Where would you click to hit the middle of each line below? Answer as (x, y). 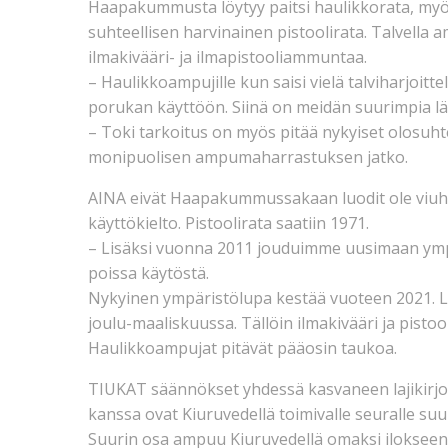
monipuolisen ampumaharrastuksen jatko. (248, 156)
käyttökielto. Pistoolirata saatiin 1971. (228, 222)
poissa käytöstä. (148, 272)
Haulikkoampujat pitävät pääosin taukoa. (242, 347)
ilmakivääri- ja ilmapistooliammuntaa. (227, 56)
